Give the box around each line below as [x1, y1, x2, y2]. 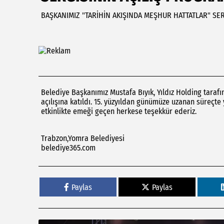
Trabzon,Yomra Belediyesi [41, 133, 124, 143]
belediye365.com [41, 143, 95, 152]
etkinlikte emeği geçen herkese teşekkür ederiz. [41, 106, 196, 116]
